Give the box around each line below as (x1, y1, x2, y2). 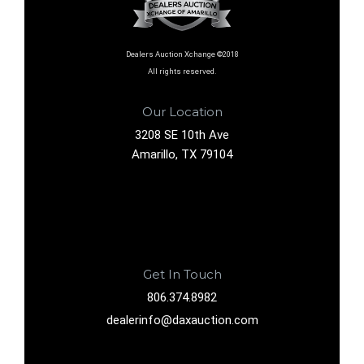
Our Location (141, 104, 223, 119)
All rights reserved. (147, 67, 217, 76)
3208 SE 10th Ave (135, 128, 229, 142)
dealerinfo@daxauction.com (106, 313, 258, 327)
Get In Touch (142, 266, 222, 282)
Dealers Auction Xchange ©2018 (125, 50, 239, 59)
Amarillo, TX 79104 (132, 147, 232, 162)
